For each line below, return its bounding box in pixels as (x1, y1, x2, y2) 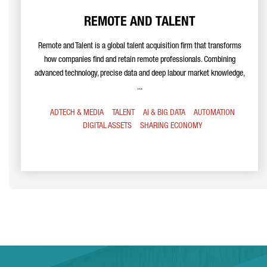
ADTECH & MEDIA (50, 109, 104, 117)
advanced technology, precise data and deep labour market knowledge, (34, 70, 245, 78)
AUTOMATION (194, 109, 235, 117)
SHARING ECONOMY (140, 122, 202, 131)
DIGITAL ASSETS (83, 122, 132, 131)
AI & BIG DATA (143, 109, 185, 117)
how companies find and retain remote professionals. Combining (44, 56, 235, 64)
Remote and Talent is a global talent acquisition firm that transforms (38, 42, 241, 51)
